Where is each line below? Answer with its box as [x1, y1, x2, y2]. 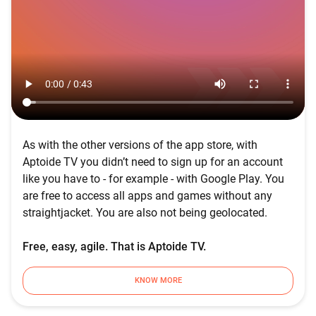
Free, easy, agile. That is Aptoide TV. [23, 240, 206, 253]
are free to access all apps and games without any [23, 189, 272, 202]
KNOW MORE [134, 276, 182, 285]
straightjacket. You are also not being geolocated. [23, 206, 267, 219]
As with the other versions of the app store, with [23, 138, 257, 152]
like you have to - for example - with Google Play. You [23, 172, 284, 186]
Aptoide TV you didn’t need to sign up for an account [23, 155, 283, 169]
